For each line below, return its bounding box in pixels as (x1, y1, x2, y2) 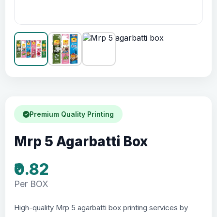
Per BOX (14, 179, 49, 189)
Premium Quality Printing (30, 110, 114, 119)
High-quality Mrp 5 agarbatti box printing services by (14, 203, 188, 213)
